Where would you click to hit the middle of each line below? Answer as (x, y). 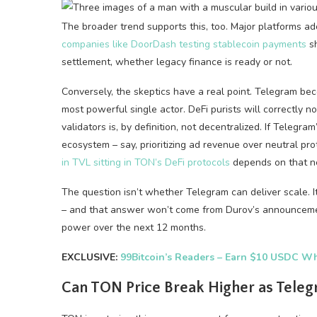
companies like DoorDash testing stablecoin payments (184, 44)
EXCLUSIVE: (90, 257)
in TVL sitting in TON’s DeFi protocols (146, 162)
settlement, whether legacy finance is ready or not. (177, 62)
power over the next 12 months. (134, 227)
